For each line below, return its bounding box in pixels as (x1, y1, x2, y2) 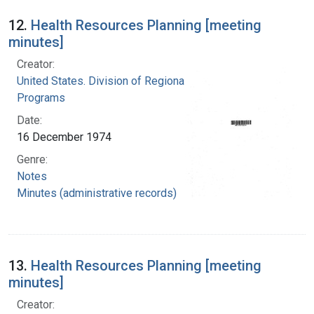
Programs (17, 90, 65, 104)
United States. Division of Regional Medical (17, 74, 229, 88)
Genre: (17, 152, 48, 166)
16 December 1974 (17, 130, 111, 144)
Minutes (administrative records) (17, 186, 177, 200)
